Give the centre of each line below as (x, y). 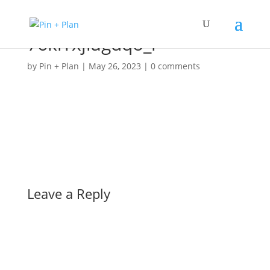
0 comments (175, 66)
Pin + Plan (59, 66)
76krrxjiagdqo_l (91, 44)
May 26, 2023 (115, 66)
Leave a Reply (68, 193)
